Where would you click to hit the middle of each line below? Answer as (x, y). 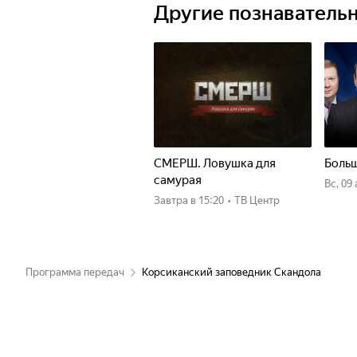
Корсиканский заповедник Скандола (231, 272)
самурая (178, 180)
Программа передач (75, 272)
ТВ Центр (257, 200)
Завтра (174, 200)
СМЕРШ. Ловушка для (215, 163)
